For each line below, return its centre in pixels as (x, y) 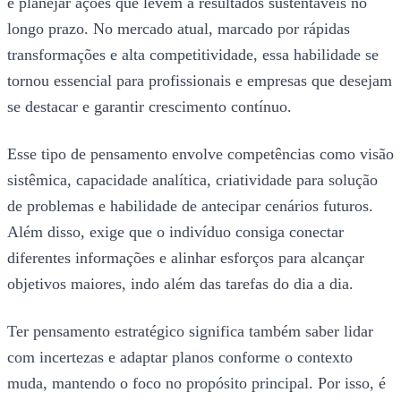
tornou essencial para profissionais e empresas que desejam (200, 80)
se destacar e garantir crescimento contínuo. (149, 106)
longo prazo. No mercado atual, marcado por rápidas (179, 28)
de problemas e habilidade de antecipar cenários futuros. (190, 205)
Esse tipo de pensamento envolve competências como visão (200, 154)
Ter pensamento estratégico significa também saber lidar (190, 331)
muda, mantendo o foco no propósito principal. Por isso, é (196, 383)
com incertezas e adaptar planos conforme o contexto (180, 357)
